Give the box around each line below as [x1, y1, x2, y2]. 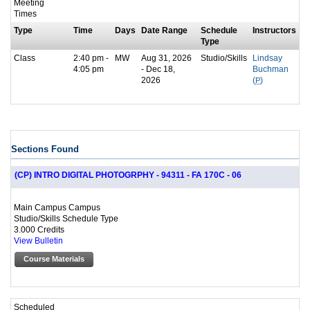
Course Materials [24, 254, 84, 263]
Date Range [141, 26, 188, 35]
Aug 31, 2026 [141, 53, 192, 63]
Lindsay [253, 54, 282, 63]
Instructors [253, 26, 296, 35]
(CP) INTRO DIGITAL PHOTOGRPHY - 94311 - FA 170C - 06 [15, 170, 241, 179]
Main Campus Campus [14, 202, 100, 212]
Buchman [253, 65, 289, 74]
